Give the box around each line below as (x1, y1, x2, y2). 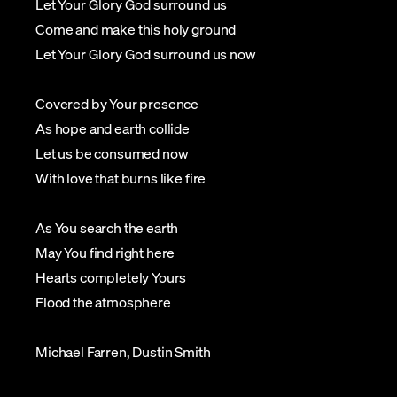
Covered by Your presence (35, 94, 199, 113)
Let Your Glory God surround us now (35, 44, 256, 64)
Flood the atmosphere (35, 292, 171, 312)
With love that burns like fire (35, 168, 206, 188)
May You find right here (35, 243, 175, 262)
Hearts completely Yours (35, 268, 187, 287)
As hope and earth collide (35, 119, 190, 138)
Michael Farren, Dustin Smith (35, 342, 211, 362)
